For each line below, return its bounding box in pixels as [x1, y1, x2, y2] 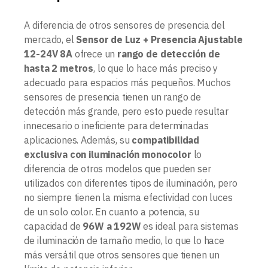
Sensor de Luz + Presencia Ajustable [76, 33, 243, 45]
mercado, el [24, 33, 77, 45]
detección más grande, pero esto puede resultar [24, 105, 229, 117]
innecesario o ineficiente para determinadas [24, 119, 209, 132]
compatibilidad [132, 133, 200, 146]
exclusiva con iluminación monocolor [24, 148, 191, 160]
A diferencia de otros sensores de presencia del [24, 19, 225, 31]
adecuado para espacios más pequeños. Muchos [24, 76, 231, 89]
